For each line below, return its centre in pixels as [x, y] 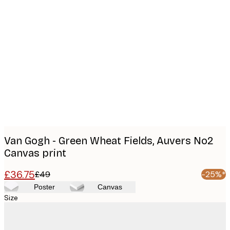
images [34, 37]
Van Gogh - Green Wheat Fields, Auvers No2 [109, 141]
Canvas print [35, 153]
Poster [44, 187]
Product [36, 21]
